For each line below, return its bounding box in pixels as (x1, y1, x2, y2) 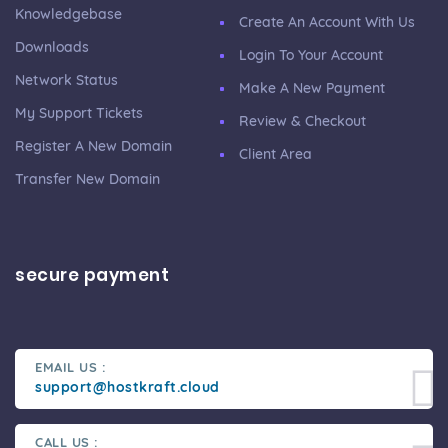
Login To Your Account (239, 46, 383, 65)
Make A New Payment (239, 79, 385, 98)
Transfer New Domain (15, 170, 160, 189)
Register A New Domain (15, 137, 172, 156)
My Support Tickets (15, 104, 143, 123)
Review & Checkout (239, 112, 366, 131)
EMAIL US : (35, 359, 106, 376)
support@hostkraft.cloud (35, 378, 220, 397)
